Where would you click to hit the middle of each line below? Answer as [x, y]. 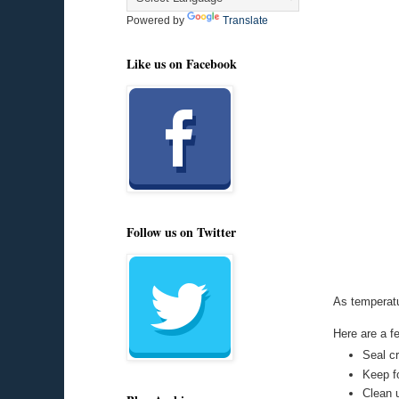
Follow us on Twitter [181, 232]
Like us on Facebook [182, 64]
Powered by [157, 20]
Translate [245, 20]
